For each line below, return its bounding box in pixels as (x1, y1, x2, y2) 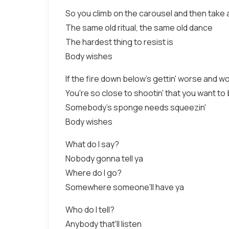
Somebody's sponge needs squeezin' (65, 102, 206, 113)
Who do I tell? (65, 204, 114, 215)
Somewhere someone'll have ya (65, 181, 184, 193)
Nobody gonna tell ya (65, 153, 143, 164)
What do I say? (65, 139, 119, 150)
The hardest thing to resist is (65, 36, 173, 48)
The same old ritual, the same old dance (65, 22, 213, 33)
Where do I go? (65, 167, 122, 178)
